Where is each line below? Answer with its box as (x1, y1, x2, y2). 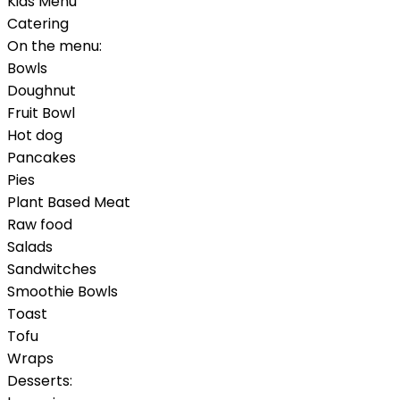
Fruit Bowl (7, 103, 75, 124)
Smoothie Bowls (7, 281, 118, 303)
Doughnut (7, 80, 76, 102)
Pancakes (7, 147, 76, 169)
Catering (7, 13, 69, 35)
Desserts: (7, 371, 72, 392)
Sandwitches (7, 259, 96, 280)
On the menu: (7, 36, 102, 57)
